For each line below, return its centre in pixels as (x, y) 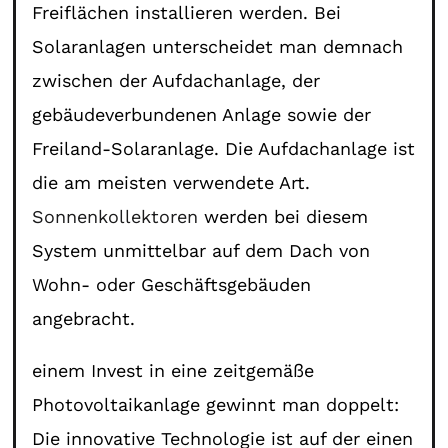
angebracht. (84, 318)
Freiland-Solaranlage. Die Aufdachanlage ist (224, 148)
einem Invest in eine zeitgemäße (173, 370)
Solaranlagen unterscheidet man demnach (218, 46)
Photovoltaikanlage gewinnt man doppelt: (216, 404)
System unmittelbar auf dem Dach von (201, 250)
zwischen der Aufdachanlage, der (176, 80)
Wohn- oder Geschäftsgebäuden (172, 284)
